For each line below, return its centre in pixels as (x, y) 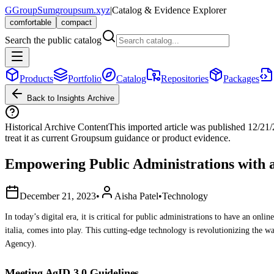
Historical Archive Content (57, 127)
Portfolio (85, 79)
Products (36, 79)
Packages (241, 79)
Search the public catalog (53, 40)
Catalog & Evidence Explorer (169, 10)
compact (76, 22)
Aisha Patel (136, 196)
